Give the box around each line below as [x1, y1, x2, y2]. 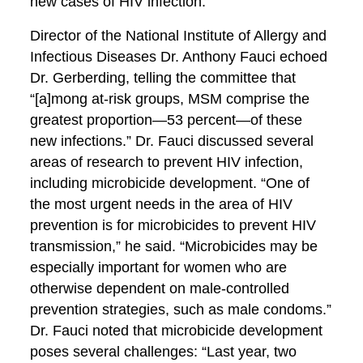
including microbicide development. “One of [30, 175, 310, 191]
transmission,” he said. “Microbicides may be [30, 238, 318, 254]
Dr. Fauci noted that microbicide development [30, 322, 323, 339]
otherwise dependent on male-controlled [30, 280, 290, 297]
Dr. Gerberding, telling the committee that [30, 70, 297, 86]
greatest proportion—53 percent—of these [30, 112, 303, 128]
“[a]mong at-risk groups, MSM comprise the [30, 91, 310, 107]
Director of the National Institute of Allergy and [30, 28, 327, 44]
